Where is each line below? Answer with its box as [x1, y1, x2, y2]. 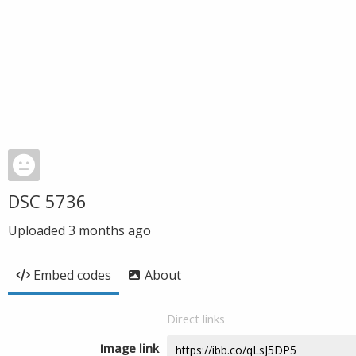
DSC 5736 [8, 189, 87, 213]
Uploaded [8, 222, 68, 239]
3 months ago [68, 222, 151, 239]
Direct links [167, 311, 225, 327]
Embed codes [33, 266, 111, 284]
